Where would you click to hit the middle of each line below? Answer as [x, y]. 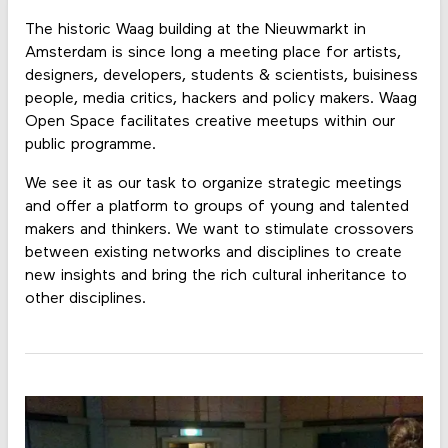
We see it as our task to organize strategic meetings [213, 184]
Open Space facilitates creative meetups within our [209, 121]
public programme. [92, 144]
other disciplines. [85, 299]
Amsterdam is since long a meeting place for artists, [212, 52]
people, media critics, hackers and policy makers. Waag [220, 98]
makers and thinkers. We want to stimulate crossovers [219, 230]
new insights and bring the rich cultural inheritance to [215, 276]
